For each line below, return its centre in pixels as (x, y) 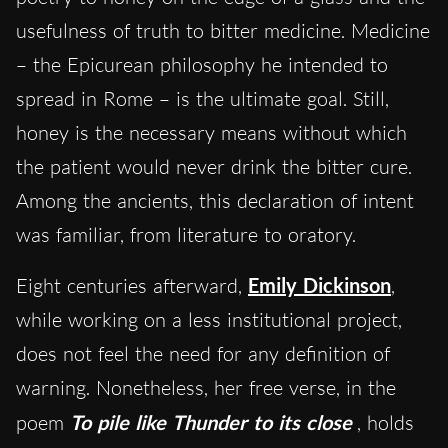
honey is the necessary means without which (211, 132)
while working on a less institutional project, (209, 319)
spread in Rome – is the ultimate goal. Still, (202, 98)
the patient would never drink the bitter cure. (214, 166)
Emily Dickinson (319, 284)
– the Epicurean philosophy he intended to (202, 64)
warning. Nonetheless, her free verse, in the (206, 387)
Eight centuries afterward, (132, 285)
